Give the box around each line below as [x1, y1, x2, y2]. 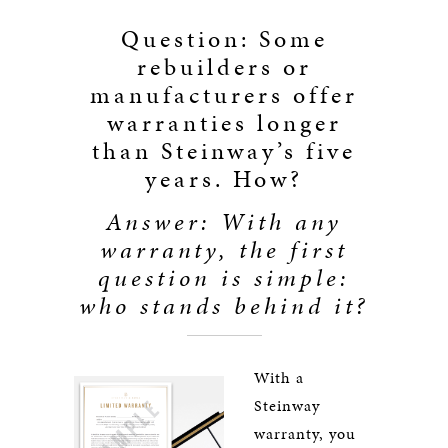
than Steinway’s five [92, 134, 356, 168]
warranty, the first [100, 233, 348, 267]
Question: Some [120, 22, 328, 56]
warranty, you [254, 422, 356, 445]
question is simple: [98, 261, 350, 295]
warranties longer [106, 106, 342, 140]
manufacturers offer [90, 78, 358, 112]
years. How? [145, 162, 303, 196]
